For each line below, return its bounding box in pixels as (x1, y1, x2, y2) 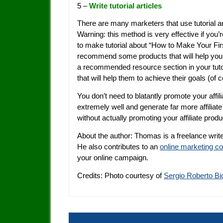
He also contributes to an (77, 142, 160, 151)
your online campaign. (77, 153, 148, 162)
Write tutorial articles (89, 1, 162, 10)
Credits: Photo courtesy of (77, 171, 164, 180)
